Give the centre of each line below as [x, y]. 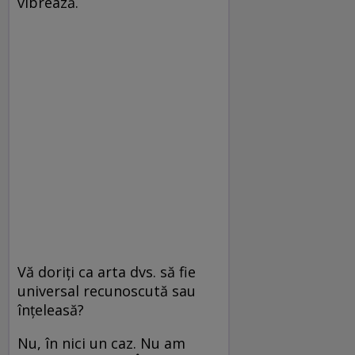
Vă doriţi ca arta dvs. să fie [107, 271]
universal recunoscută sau [107, 290]
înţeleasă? [53, 309]
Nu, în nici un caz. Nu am [101, 343]
